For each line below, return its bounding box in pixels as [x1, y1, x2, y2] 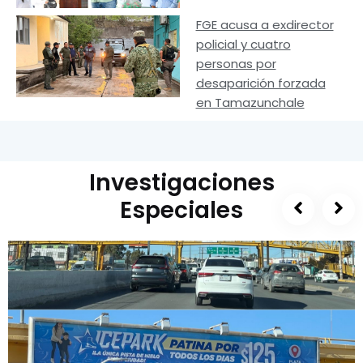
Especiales [120, 194, 243, 226]
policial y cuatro [195, 35, 291, 53]
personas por [195, 54, 276, 72]
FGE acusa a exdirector [195, 15, 334, 33]
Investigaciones [88, 166, 275, 199]
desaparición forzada [195, 74, 326, 92]
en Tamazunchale [195, 93, 305, 111]
